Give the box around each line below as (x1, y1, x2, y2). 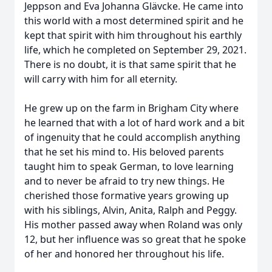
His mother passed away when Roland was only (24, 218, 242, 231)
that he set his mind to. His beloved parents (24, 145, 224, 158)
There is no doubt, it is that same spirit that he (24, 58, 236, 71)
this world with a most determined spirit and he (24, 14, 243, 27)
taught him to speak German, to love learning (24, 160, 234, 173)
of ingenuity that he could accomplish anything (24, 131, 240, 144)
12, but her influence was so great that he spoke (24, 233, 246, 246)
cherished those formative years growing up (24, 189, 229, 202)
